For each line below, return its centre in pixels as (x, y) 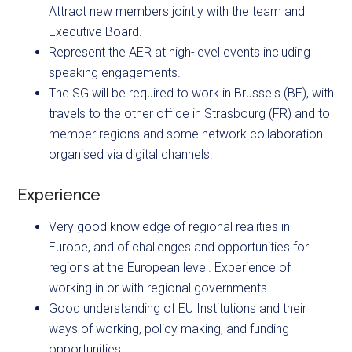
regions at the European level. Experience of (170, 268)
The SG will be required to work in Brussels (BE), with (192, 93)
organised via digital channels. (131, 155)
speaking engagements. (115, 73)
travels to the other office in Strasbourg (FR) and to (190, 114)
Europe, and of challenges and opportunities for (179, 247)
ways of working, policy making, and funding (169, 329)
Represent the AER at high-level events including (180, 53)
